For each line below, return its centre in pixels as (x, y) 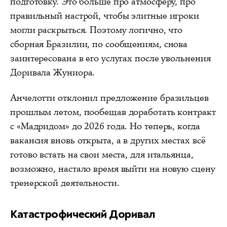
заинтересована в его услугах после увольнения (110, 58)
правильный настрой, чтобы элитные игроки (105, 16)
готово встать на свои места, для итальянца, (102, 155)
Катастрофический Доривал (83, 214)
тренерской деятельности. (65, 183)
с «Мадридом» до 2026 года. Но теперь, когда (105, 126)
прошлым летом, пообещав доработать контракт (113, 112)
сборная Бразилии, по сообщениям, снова (99, 44)
